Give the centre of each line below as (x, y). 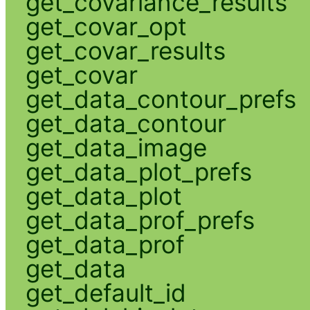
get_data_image (116, 148)
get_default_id (106, 293)
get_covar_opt (106, 27)
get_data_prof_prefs (140, 220)
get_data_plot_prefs (138, 172)
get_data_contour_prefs (161, 99)
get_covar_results (125, 51)
